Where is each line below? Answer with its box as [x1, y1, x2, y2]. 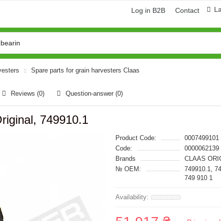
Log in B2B [131, 6, 165, 14]
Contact [175, 6, 199, 14]
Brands [115, 155, 136, 162]
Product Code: [115, 134, 156, 142]
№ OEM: [115, 165, 141, 173]
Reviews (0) [11, 90, 44, 97]
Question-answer [66, 90, 115, 97]
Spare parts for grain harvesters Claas [31, 67, 140, 74]
